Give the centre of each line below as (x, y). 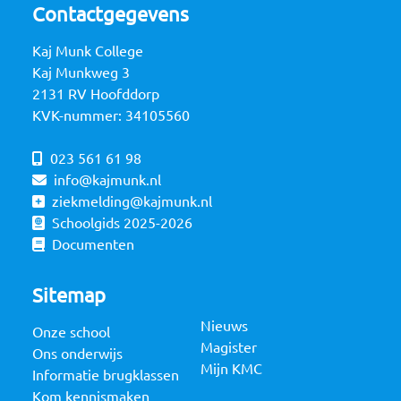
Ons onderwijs (77, 354)
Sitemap (69, 295)
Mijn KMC (231, 369)
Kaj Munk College (88, 51)
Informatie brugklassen (106, 375)
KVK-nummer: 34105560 (111, 116)
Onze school (71, 333)
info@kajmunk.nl (107, 180)
